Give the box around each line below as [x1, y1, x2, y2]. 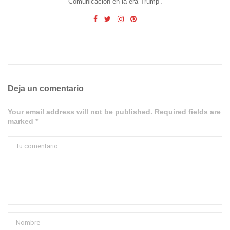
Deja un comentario [8, 84, 84, 93]
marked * [8, 117, 38, 126]
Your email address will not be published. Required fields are [8, 108, 221, 117]
